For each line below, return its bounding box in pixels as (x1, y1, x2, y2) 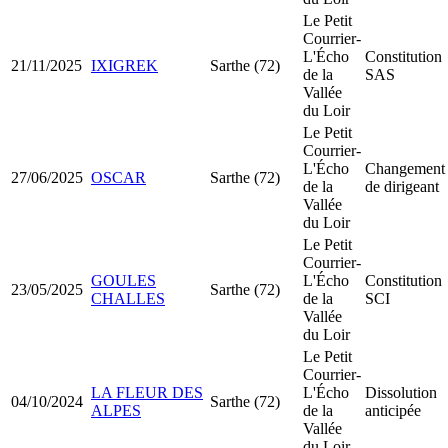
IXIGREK (91, 56, 158, 74)
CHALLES (91, 289, 165, 307)
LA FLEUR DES (91, 383, 203, 401)
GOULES (91, 271, 156, 289)
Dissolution (365, 383, 437, 401)
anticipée (365, 401, 421, 419)
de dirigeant (365, 177, 439, 195)
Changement (365, 159, 445, 177)
